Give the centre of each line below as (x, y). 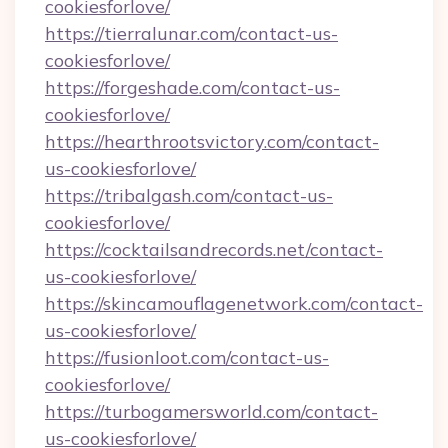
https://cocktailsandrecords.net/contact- (214, 249)
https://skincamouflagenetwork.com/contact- (234, 303)
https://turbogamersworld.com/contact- (211, 411)
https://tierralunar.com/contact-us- (191, 33)
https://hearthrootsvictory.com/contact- (212, 141)
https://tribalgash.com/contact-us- (189, 195)
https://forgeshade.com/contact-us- (192, 87)
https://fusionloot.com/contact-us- (187, 357)
